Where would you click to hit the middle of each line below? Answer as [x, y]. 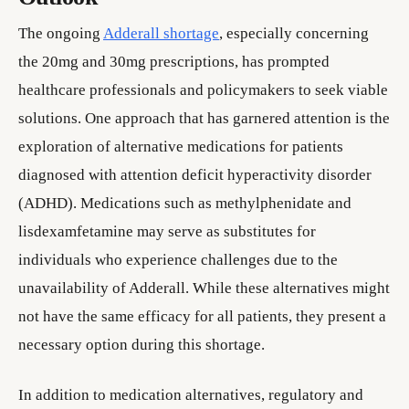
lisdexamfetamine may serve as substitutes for [167, 231]
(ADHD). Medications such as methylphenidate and [185, 203]
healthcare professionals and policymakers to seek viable [203, 90]
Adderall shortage [161, 33]
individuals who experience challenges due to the [178, 260]
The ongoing [61, 33]
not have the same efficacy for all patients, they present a [202, 316]
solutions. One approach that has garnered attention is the [204, 118]
